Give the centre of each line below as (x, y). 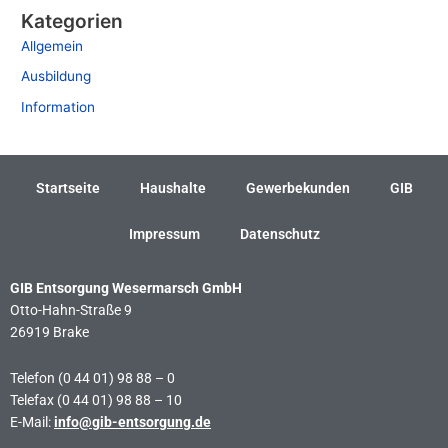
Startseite (67, 187)
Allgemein (52, 45)
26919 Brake (49, 331)
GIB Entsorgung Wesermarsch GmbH (126, 287)
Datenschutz (279, 233)
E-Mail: (32, 421)
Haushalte (172, 187)
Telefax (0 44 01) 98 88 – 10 (96, 399)
